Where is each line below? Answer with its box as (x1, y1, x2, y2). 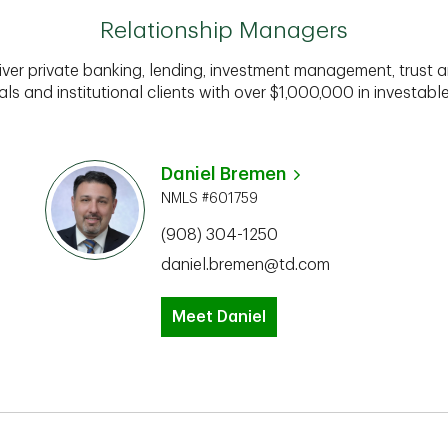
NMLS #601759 (161, 191, 258, 205)
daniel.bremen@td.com (161, 257, 330, 273)
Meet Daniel (172, 309, 266, 325)
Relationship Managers (100, 19, 348, 42)
